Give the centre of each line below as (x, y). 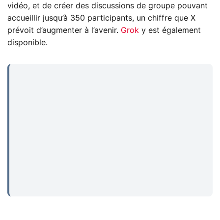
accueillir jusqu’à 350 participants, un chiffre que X (101, 18)
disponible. (27, 42)
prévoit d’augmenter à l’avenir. (64, 30)
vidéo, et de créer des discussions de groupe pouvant (108, 6)
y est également (170, 30)
